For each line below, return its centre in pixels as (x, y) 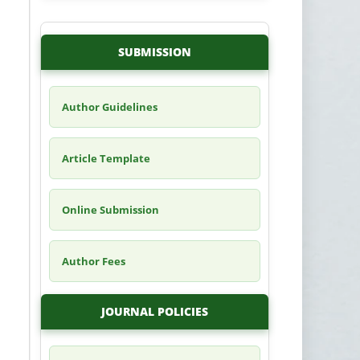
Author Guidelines (109, 106)
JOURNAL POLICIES (154, 311)
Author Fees (93, 261)
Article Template (106, 158)
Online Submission (110, 209)
